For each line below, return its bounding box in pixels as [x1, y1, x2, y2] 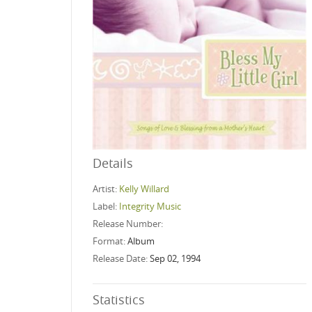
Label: [93, 199, 119, 212]
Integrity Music [119, 199, 181, 212]
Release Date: [93, 251, 150, 265]
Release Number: [93, 217, 165, 230]
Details [93, 154, 133, 171]
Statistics [93, 290, 145, 308]
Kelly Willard [119, 182, 169, 195]
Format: [93, 234, 127, 247]
